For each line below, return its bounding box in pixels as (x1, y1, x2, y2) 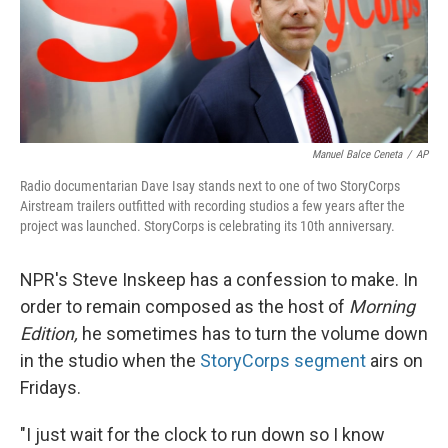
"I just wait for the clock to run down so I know (20, 424, 385, 446)
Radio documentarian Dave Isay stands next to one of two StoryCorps (20, 178, 400, 195)
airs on (366, 350, 423, 372)
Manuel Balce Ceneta (312, 148, 402, 162)
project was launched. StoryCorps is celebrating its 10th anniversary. (20, 218, 395, 235)
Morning (349, 296, 415, 318)
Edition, (20, 323, 82, 345)
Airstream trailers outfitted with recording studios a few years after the (20, 198, 405, 215)
